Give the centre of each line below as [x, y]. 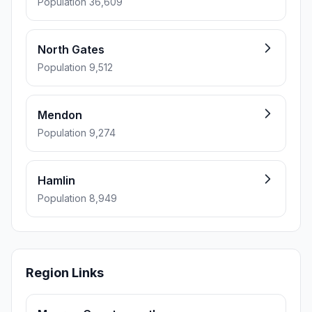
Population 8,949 [77, 198]
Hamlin [56, 180]
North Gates [71, 49]
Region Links [65, 273]
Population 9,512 [75, 67]
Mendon [60, 115]
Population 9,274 [77, 133]
